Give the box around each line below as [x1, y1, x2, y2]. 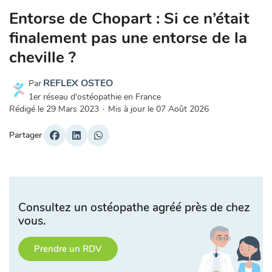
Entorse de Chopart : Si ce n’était [9, 7, 250, 29]
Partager [9, 129, 42, 141]
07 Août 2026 [156, 103, 209, 115]
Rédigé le [9, 103, 46, 115]
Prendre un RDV [34, 242, 102, 255]
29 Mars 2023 [46, 103, 99, 115]
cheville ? [9, 46, 76, 68]
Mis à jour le [108, 103, 156, 115]
